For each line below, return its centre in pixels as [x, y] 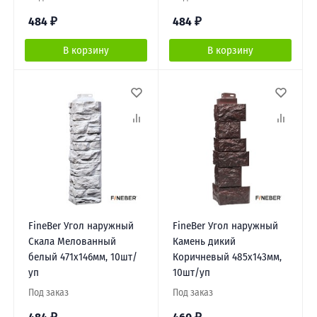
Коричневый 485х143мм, [227, 257]
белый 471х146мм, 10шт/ [82, 257]
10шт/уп [191, 273]
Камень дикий [204, 242]
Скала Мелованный [72, 242]
